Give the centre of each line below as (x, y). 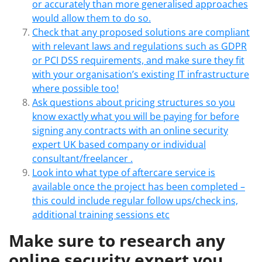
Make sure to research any (117, 240)
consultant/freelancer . (82, 158)
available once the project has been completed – (139, 187)
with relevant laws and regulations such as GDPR (139, 46)
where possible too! (75, 88)
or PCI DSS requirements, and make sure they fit (138, 60)
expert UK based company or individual (119, 144)
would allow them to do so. (92, 18)
